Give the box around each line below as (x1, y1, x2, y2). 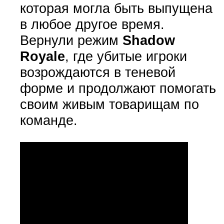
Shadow (122, 32, 175, 48)
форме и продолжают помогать (19, 80, 216, 96)
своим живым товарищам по (19, 96, 199, 112)
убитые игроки (96, 48, 187, 64)
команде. (19, 112, 77, 128)
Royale (19, 48, 65, 64)
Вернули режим (19, 32, 122, 48)
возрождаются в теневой (19, 64, 175, 80)
